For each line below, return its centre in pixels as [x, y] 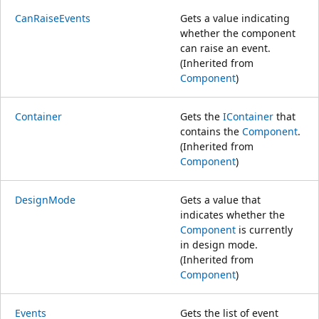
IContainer [248, 116]
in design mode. [219, 244]
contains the [211, 131]
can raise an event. [225, 48]
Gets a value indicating [235, 18]
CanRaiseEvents [53, 18]
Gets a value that [220, 199]
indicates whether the [232, 214]
